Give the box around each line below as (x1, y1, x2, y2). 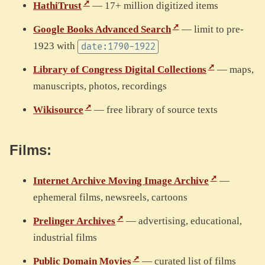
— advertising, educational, (123, 215, 242, 227)
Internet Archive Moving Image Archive (33, 175, 209, 187)
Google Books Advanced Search (33, 24, 171, 35)
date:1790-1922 (80, 41, 156, 53)
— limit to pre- (179, 24, 244, 35)
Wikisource (33, 104, 83, 116)
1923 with (33, 40, 77, 52)
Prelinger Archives (33, 215, 115, 227)
